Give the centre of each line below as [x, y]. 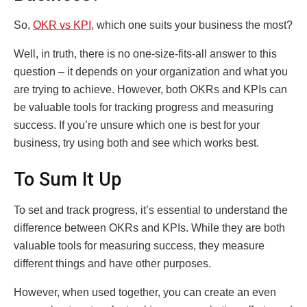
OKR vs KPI [62, 25]
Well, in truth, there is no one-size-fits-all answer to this [145, 53]
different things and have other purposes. [112, 264]
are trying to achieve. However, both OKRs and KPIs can [150, 89]
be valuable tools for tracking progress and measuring [144, 107]
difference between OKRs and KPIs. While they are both [149, 228]
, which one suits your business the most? [192, 25]
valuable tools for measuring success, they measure [139, 246]
